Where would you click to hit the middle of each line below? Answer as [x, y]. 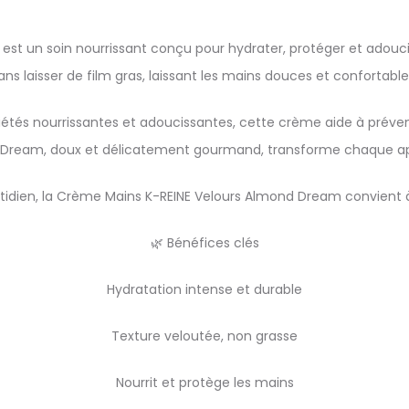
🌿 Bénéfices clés [204, 243]
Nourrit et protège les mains [204, 383]
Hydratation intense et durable [204, 289]
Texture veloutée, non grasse [204, 336]
